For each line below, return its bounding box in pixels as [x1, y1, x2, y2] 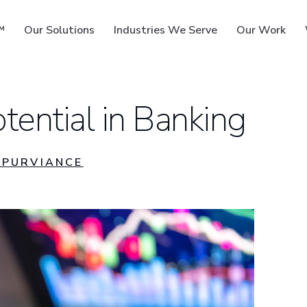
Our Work [236, 23, 286, 38]
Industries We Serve [114, 23, 218, 38]
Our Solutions [24, 23, 95, 38]
